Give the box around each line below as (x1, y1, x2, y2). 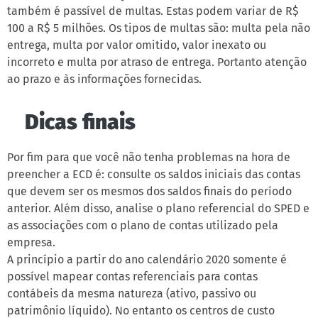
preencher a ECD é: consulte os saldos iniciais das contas (7, 168, 300, 182)
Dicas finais (25, 109, 136, 136)
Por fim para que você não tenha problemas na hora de (7, 150, 290, 165)
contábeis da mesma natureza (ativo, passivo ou (7, 287, 256, 301)
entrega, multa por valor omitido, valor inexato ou (7, 38, 266, 53)
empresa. (7, 236, 55, 250)
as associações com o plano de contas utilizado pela (7, 219, 278, 233)
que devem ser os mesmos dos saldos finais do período (7, 185, 292, 199)
